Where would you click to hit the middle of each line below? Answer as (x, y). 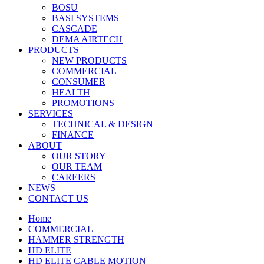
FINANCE (73, 135)
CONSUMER (79, 82)
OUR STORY (79, 156)
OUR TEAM (77, 167)
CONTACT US (58, 199)
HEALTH (71, 93)
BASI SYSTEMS (85, 18)
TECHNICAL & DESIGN (103, 124)
